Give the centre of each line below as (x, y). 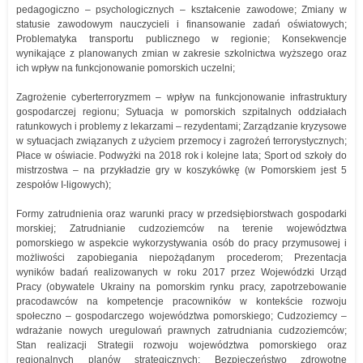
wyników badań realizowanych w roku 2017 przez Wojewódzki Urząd (181, 272)
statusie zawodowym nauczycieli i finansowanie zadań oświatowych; (181, 24)
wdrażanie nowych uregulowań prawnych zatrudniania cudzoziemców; (181, 331)
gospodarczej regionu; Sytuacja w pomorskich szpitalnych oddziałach (181, 112)
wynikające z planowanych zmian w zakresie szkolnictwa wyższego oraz (181, 53)
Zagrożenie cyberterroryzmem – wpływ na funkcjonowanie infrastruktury (181, 97)
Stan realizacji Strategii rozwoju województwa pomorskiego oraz (181, 345)
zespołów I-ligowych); (64, 185)
